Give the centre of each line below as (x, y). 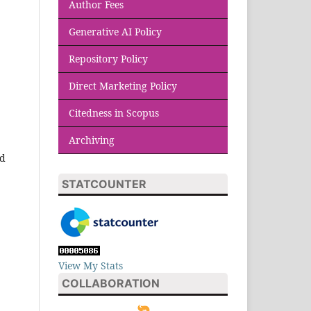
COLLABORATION (111, 284)
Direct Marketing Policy (123, 85)
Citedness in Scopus (114, 112)
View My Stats (91, 266)
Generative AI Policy (115, 31)
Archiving (92, 140)
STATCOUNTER (104, 184)
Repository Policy (108, 58)
